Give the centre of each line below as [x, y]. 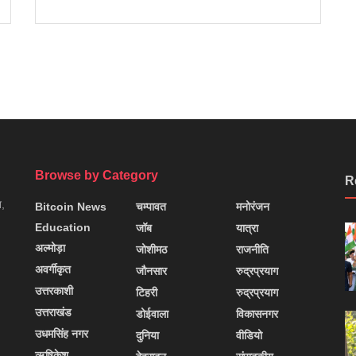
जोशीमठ [151, 250]
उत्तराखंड [53, 313]
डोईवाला [152, 314]
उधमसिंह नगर [62, 334]
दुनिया [147, 336]
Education [63, 228]
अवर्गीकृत [53, 270]
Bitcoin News [71, 207]
